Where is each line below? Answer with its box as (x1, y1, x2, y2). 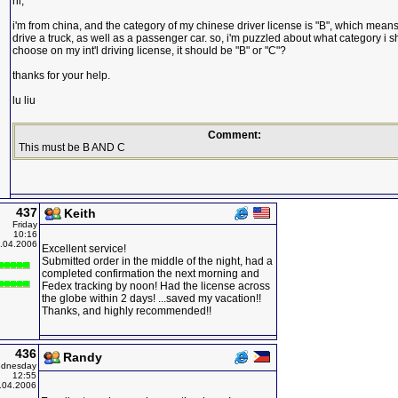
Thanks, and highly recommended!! (42, 305, 211, 317)
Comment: (208, 129, 261, 141)
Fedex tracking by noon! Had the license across (42, 280, 270, 292)
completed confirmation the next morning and (42, 267, 259, 280)
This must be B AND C (19, 141, 125, 154)
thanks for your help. (12, 69, 110, 82)
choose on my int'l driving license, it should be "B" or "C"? (12, 44, 286, 57)
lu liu (12, 94, 36, 107)
